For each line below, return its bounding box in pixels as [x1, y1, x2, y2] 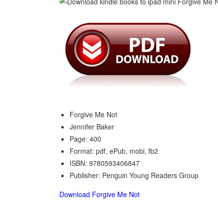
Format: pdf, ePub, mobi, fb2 [70, 146, 158, 156]
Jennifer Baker [70, 122, 114, 131]
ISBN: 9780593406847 [70, 158, 140, 168]
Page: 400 [70, 134, 101, 144]
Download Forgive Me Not [59, 189, 140, 199]
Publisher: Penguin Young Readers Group [70, 170, 199, 180]
